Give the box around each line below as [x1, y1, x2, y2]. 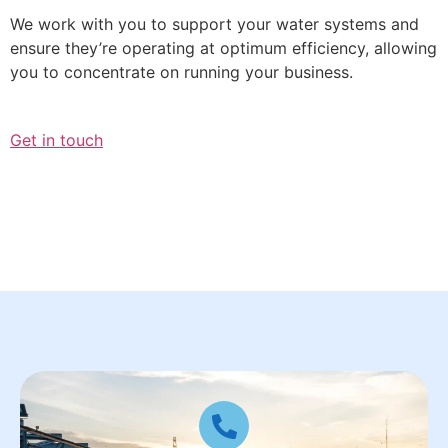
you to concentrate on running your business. [10, 61, 353, 82]
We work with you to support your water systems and [10, 13, 419, 34]
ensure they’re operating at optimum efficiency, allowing [10, 37, 437, 58]
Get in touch [10, 130, 103, 151]
